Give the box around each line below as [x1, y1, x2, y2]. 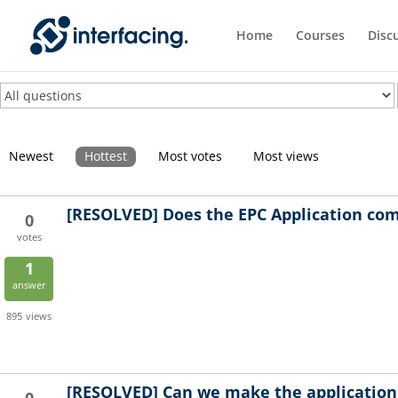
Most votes [158, 147, 222, 165]
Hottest [84, 147, 127, 165]
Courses [296, 27, 345, 44]
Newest [9, 147, 53, 165]
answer [12, 278, 46, 292]
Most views [253, 147, 319, 165]
